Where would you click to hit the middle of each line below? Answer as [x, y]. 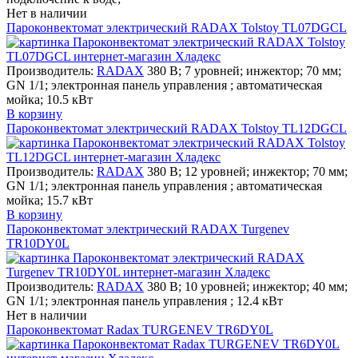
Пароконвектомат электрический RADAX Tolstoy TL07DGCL [177, 27]
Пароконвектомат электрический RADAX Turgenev [148, 229]
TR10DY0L [38, 243]
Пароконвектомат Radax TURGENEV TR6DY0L [140, 329]
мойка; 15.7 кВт [50, 200]
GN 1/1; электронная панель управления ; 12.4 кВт [145, 300]
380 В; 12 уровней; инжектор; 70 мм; [247, 171]
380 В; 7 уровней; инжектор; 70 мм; [244, 70]
